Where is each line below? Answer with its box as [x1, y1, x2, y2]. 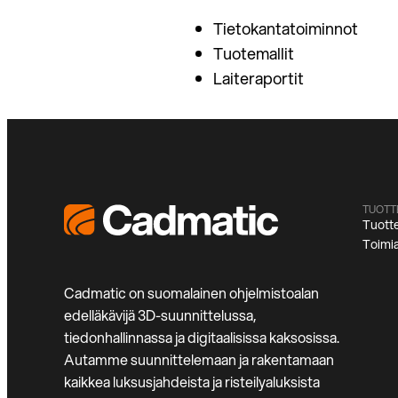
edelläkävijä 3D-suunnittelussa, [64, 305, 257, 326]
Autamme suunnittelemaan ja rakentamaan [64, 349, 334, 370]
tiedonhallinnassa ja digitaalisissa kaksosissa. [64, 327, 339, 348]
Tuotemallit [213, 41, 294, 65]
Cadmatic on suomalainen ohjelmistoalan [64, 283, 319, 304]
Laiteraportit [213, 66, 304, 90]
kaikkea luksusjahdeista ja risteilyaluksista [64, 371, 320, 393]
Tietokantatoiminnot [213, 16, 358, 40]
